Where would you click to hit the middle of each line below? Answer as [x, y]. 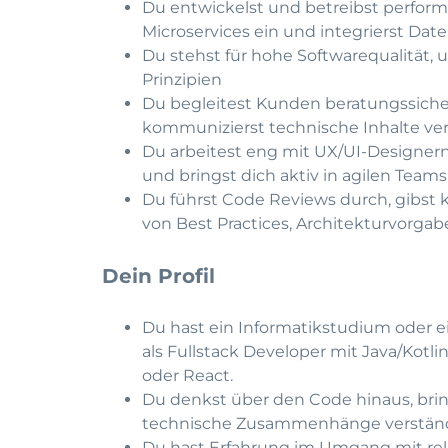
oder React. [187, 375]
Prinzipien [182, 79]
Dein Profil [158, 276]
